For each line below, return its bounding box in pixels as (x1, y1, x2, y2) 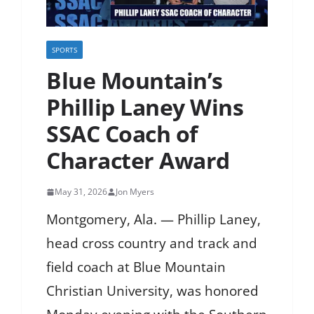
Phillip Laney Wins (46, 92, 243, 123)
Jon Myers (116, 186, 154, 198)
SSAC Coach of (46, 118, 198, 149)
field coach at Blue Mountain (46, 258, 226, 277)
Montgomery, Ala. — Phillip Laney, (46, 210, 261, 229)
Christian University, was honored (46, 282, 259, 301)
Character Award (46, 145, 230, 176)
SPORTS (52, 45, 77, 55)
